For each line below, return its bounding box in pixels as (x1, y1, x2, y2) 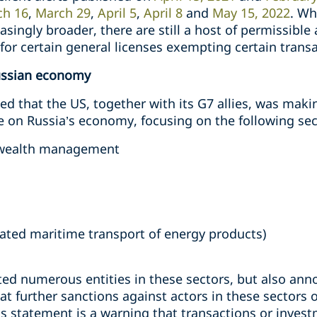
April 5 (98, 4, 137, 21)
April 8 (144, 4, 183, 21)
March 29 (35, 4, 91, 21)
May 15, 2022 (212, 4, 290, 21)
